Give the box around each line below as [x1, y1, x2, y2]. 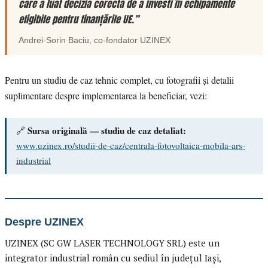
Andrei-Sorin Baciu [19, 35, 90, 45]
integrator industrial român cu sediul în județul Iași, [5, 252, 221, 264]
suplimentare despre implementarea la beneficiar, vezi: [5, 89, 207, 102]
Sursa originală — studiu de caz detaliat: [28, 124, 186, 138]
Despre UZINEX [5, 216, 84, 228]
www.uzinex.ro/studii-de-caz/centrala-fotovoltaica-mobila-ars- [16, 139, 245, 152]
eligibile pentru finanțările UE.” [19, 12, 139, 27]
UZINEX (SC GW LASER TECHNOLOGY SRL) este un [5, 237, 220, 249]
